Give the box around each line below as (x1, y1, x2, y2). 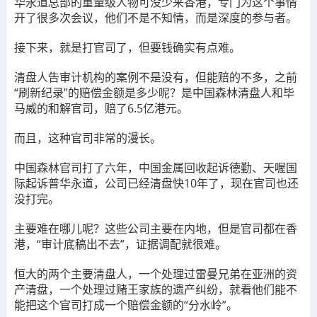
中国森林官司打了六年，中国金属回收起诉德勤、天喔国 (14, 160, 297, 175)
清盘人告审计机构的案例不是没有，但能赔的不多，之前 (14, 69, 297, 85)
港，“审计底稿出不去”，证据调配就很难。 (14, 236, 226, 252)
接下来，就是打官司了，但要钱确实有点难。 (14, 40, 241, 55)
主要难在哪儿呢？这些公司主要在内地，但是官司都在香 (14, 221, 297, 236)
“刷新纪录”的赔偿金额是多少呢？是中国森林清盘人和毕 (14, 85, 294, 100)
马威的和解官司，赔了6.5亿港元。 (14, 100, 188, 116)
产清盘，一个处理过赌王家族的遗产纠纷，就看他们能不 (14, 282, 297, 297)
